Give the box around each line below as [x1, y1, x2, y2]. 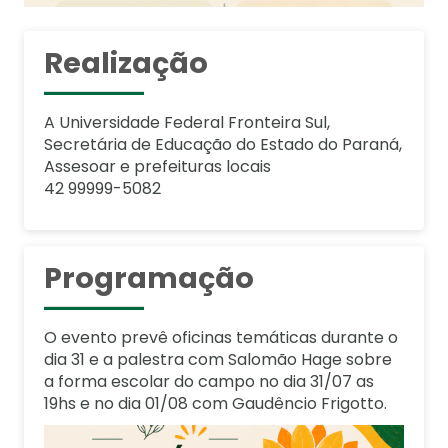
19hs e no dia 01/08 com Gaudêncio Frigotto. [44, 391, 387, 415]
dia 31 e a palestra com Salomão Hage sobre [44, 347, 392, 371]
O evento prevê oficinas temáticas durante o [44, 325, 398, 349]
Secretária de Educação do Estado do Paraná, [44, 132, 402, 156]
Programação [44, 257, 254, 298]
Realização [44, 42, 208, 83]
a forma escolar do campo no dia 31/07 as [44, 369, 374, 393]
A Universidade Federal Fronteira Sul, [44, 110, 330, 134]
